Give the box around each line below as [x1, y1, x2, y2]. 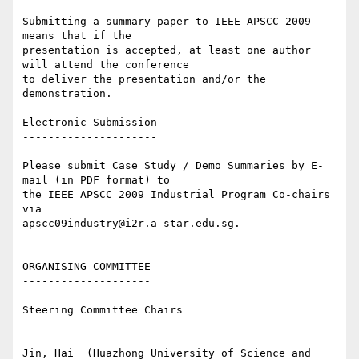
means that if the [22, 30, 138, 42]
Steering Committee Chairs [22, 304, 183, 317]
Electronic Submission [22, 116, 157, 129]
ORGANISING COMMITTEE [22, 260, 151, 273]
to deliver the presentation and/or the [22, 73, 266, 86]
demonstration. [22, 87, 112, 100]
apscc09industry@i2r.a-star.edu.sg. [22, 217, 240, 230]
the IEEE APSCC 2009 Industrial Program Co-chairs [22, 188, 330, 201]
